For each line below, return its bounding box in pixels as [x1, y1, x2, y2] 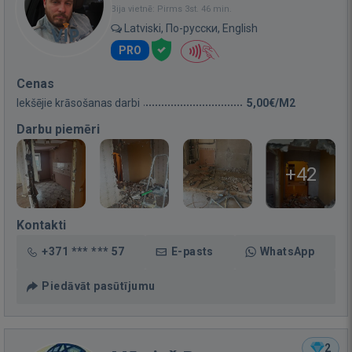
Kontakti [16, 218, 66, 233]
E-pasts [170, 245, 214, 258]
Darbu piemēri [16, 122, 100, 137]
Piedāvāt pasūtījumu [42, 280, 156, 292]
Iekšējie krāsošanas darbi [16, 97, 140, 109]
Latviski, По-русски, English [122, 22, 258, 35]
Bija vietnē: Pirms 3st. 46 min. [111, 4, 232, 14]
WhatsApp [259, 245, 315, 258]
